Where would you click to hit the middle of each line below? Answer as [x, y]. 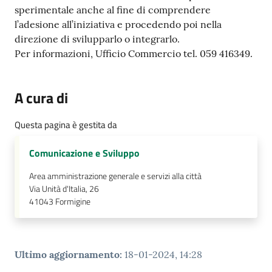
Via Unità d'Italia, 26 [64, 189]
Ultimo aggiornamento [67, 255]
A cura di [41, 98]
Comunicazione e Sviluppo [84, 153]
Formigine [73, 202]
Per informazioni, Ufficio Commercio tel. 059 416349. [135, 54]
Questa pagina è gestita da [66, 125]
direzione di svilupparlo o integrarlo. [98, 39]
